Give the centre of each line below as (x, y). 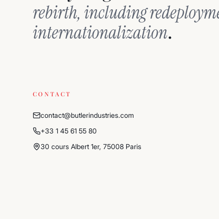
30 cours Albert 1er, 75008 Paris (91, 146)
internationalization (100, 33)
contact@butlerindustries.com (88, 115)
